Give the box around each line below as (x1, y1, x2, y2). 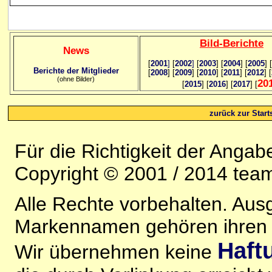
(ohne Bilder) (57, 75, 95, 83)
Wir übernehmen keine (15, 241, 217, 263)
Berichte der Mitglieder (33, 66, 119, 75)
